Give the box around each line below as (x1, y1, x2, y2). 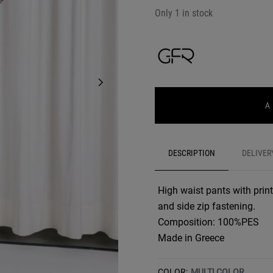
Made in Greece (158, 232, 224, 244)
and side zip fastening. (158, 200, 255, 212)
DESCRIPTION (168, 148, 215, 158)
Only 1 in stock (155, 7, 213, 19)
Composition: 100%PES (158, 216, 259, 228)
